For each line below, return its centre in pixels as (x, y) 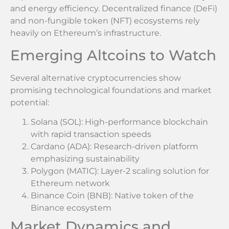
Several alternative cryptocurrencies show (96, 78)
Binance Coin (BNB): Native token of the (112, 196)
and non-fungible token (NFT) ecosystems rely (105, 21)
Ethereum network (70, 184)
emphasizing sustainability (85, 159)
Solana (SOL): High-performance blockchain (119, 122)
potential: (30, 102)
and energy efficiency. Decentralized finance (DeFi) (114, 9)
